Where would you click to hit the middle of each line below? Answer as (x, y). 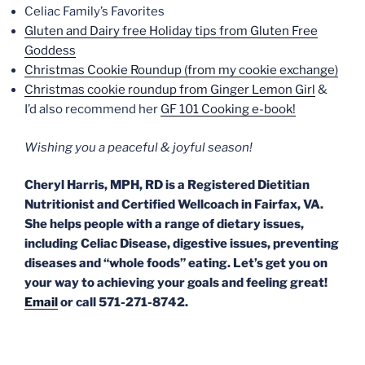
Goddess (50, 51)
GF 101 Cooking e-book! (228, 110)
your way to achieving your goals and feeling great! (177, 283)
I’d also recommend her (92, 110)
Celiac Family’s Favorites (95, 12)
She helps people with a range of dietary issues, (164, 224)
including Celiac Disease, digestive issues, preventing (182, 244)
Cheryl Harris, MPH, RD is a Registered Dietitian (167, 185)
